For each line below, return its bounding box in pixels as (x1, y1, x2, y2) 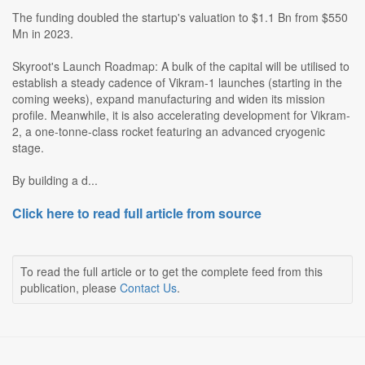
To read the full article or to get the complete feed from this (20, 263, 323, 280)
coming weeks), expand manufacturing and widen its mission (12, 90, 325, 108)
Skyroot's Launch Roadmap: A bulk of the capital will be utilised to (12, 58, 350, 75)
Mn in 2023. (12, 25, 73, 42)
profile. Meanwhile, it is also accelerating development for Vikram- (12, 107, 350, 124)
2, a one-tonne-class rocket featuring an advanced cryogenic (12, 123, 325, 140)
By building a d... (12, 172, 98, 189)
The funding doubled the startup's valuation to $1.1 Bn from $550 (12, 9, 348, 26)
